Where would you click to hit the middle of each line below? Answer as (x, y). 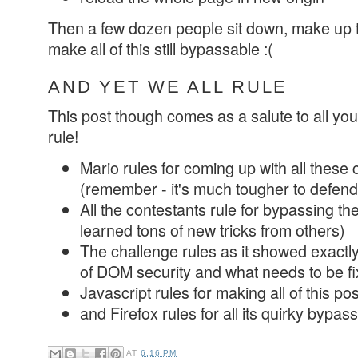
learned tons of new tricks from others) (213, 230)
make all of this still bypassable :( (161, 49)
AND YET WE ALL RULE (168, 86)
